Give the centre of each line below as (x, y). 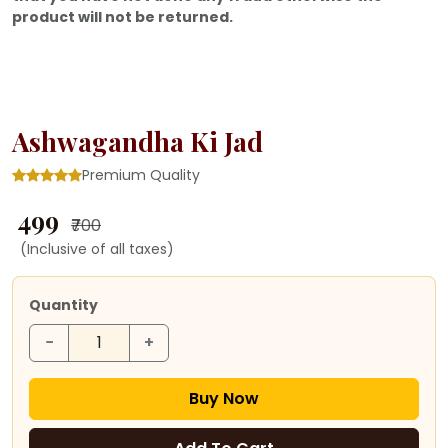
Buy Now (224, 398)
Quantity (63, 304)
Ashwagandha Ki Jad (137, 141)
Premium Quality (141, 174)
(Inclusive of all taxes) (97, 248)
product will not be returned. (122, 16)
